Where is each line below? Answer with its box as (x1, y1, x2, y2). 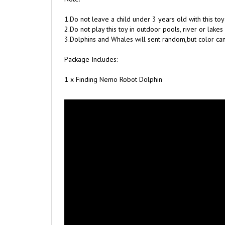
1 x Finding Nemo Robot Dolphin (64, 59, 162, 68)
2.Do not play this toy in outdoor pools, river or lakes (64, 9, 223, 18)
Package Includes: (64, 39, 118, 48)
